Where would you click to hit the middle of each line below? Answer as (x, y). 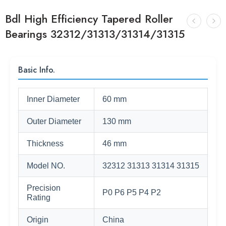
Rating (39, 197)
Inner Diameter (53, 99)
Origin (38, 220)
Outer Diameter (54, 121)
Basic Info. (37, 70)
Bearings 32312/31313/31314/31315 (95, 34)
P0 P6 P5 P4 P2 (132, 192)
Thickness (45, 144)
